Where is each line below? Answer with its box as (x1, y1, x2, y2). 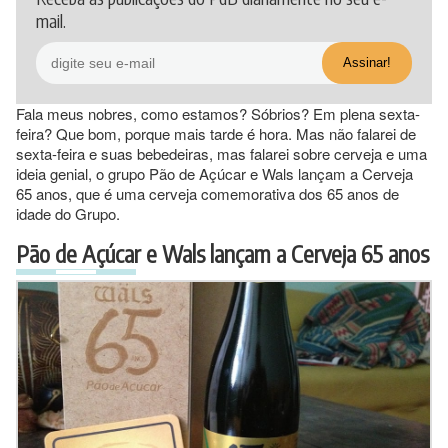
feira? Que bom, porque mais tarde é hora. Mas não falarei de (16, 122, 416, 144)
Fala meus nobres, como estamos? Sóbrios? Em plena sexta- (16, 102, 420, 124)
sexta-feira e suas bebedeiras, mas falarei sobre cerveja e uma (16, 142, 427, 164)
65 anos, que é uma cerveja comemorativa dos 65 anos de (16, 182, 399, 204)
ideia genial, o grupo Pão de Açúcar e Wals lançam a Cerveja (16, 162, 413, 184)
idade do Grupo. (16, 202, 120, 224)
